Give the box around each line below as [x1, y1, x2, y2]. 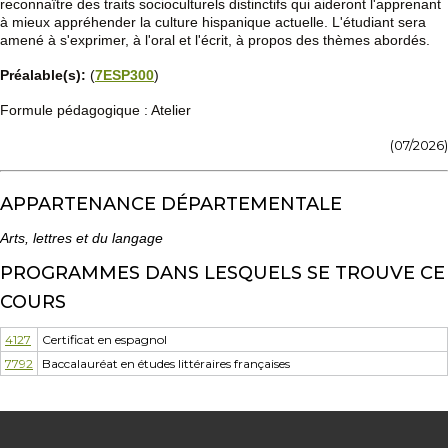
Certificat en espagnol [42, 332, 167, 348]
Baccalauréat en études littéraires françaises [42, 356, 290, 372]
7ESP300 [95, 67, 154, 83]
